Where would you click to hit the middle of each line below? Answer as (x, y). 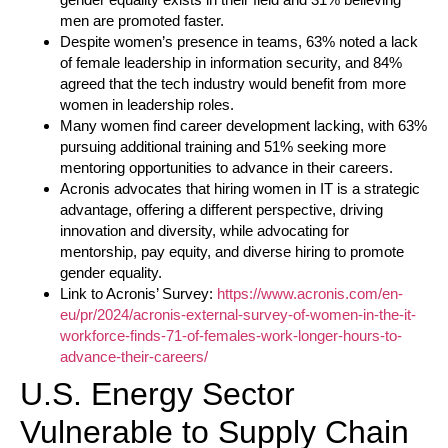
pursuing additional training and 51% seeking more (223, 147)
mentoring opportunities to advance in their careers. (226, 168)
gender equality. (111, 273)
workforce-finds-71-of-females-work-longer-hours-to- (231, 336)
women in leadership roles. (147, 105)
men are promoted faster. (142, 21)
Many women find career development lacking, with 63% (243, 126)
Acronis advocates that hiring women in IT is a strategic (240, 189)
